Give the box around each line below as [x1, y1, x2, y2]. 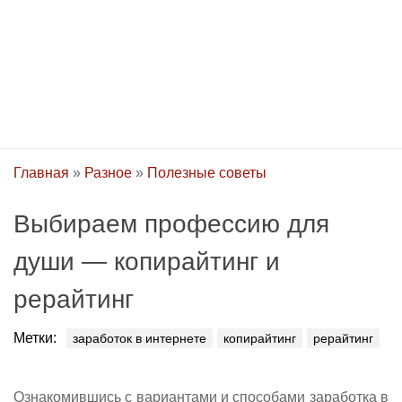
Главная [13, 165, 69, 180]
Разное [84, 165, 132, 180]
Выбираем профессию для [13, 210, 329, 238]
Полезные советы [147, 165, 267, 180]
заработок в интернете [73, 331, 206, 345]
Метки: [13, 330, 57, 345]
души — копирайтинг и [13, 248, 280, 275]
